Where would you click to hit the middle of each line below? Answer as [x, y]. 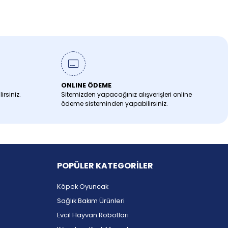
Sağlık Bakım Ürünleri [91, 201]
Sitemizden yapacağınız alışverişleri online [126, 94]
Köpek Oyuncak [83, 186]
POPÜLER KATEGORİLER [105, 165]
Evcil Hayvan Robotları [93, 215]
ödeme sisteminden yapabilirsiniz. [114, 103]
